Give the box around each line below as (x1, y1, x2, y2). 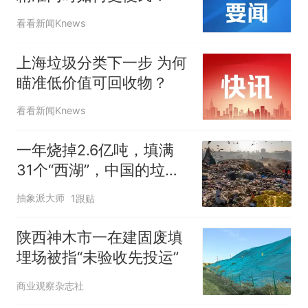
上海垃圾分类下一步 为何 (16, 53, 187, 71)
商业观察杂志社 (16, 279, 84, 291)
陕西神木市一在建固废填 (16, 228, 183, 247)
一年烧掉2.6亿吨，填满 (16, 140, 174, 159)
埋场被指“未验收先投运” (16, 248, 179, 267)
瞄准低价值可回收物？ (16, 73, 168, 91)
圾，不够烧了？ (16, 180, 122, 199)
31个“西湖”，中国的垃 (16, 160, 165, 179)
